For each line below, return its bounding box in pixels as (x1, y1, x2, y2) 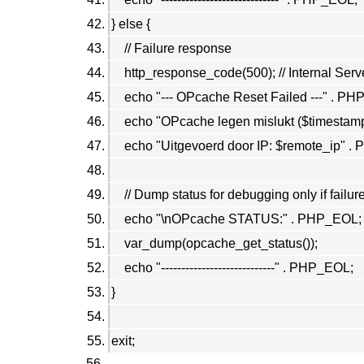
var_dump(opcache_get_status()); (111, 236, 318, 250)
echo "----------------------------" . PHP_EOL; (111, 260, 353, 275)
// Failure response (111, 41, 232, 55)
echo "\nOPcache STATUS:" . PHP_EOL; (111, 211, 362, 226)
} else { (111, 16, 150, 31)
